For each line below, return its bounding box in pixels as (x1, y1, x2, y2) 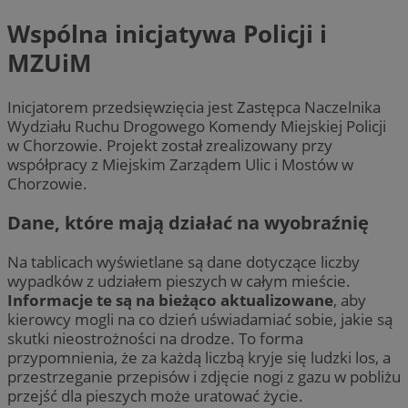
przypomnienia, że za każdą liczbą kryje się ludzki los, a (7, 346, 391, 368)
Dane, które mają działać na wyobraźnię (7, 209, 369, 235)
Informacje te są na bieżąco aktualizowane (7, 289, 333, 311)
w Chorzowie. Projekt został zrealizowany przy (7, 134, 332, 156)
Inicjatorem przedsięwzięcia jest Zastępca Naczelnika (7, 96, 381, 117)
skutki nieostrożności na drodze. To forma (7, 327, 303, 349)
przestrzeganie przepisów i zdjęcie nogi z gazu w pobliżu (7, 365, 401, 387)
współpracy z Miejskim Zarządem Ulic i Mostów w (7, 153, 353, 175)
